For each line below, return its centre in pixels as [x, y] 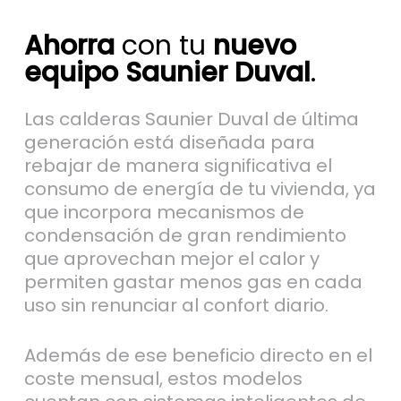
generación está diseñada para [169, 143]
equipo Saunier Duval [167, 73]
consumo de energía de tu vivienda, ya [200, 189]
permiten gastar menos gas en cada [193, 282]
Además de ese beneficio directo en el [198, 356]
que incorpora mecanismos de [164, 213]
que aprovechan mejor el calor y [171, 259]
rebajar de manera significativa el [178, 166]
